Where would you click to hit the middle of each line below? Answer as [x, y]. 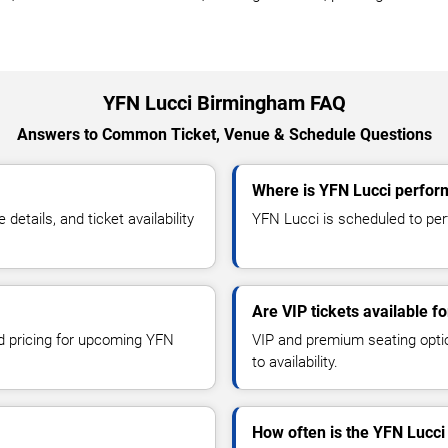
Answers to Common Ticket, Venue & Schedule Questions [224, 134]
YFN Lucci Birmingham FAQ [224, 102]
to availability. [295, 361]
